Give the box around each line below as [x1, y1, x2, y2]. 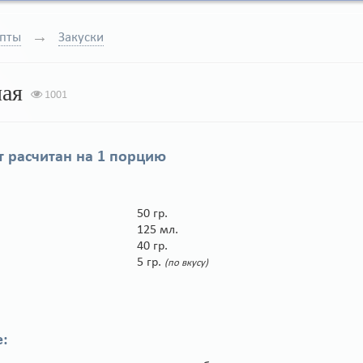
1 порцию [97, 149, 166, 165]
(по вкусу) [164, 258, 208, 268]
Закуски [58, 31, 104, 45]
